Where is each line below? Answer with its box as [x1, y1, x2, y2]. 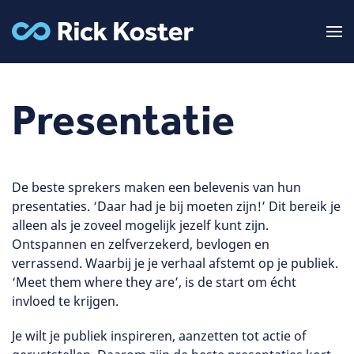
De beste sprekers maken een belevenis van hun [12, 179, 301, 196]
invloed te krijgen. [12, 292, 119, 310]
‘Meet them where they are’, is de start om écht [12, 273, 296, 291]
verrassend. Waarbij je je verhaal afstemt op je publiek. [12, 254, 338, 272]
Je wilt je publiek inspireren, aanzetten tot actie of [12, 327, 307, 345]
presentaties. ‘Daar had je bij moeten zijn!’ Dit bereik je [12, 198, 341, 215]
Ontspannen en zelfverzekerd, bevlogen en [12, 235, 269, 253]
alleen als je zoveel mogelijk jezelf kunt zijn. [12, 217, 269, 234]
